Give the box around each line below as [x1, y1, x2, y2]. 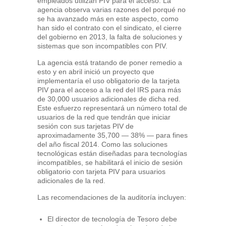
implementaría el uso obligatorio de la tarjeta [37, 77, 180, 85]
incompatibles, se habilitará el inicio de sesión [37, 158, 183, 166]
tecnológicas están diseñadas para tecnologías [37, 149, 187, 157]
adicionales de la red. [37, 177, 105, 185]
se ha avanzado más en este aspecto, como [37, 15, 179, 23]
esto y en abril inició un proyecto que [37, 68, 154, 76]
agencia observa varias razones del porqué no [37, 6, 186, 14]
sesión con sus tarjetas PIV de [37, 122, 134, 130]
